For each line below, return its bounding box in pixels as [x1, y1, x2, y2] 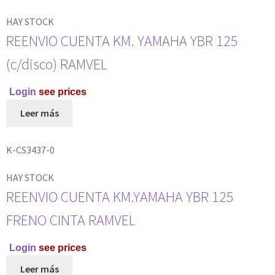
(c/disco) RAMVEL [6, 55, 107, 74]
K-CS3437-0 [6, 143, 55, 156]
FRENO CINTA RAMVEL [6, 210, 136, 230]
